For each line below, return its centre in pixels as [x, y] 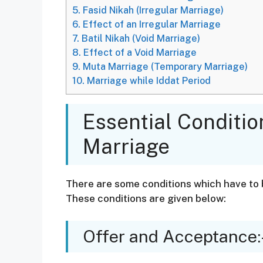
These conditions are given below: [146, 198]
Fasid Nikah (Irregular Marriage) [152, 10]
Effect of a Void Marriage [139, 52]
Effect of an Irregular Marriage [151, 24]
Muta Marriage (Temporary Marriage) [164, 66]
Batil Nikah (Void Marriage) [140, 38]
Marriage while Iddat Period [148, 80]
